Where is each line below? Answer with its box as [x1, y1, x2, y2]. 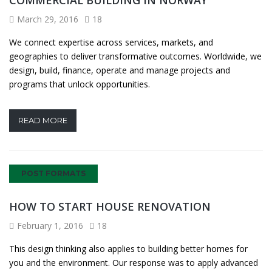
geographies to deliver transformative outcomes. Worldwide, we [9, 50, 262, 62]
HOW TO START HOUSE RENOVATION [9, 199, 211, 214]
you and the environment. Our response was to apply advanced [9, 256, 258, 268]
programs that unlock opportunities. [9, 78, 150, 90]
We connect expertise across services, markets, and [9, 36, 213, 48]
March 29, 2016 [17, 13, 78, 25]
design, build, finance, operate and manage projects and [9, 64, 230, 76]
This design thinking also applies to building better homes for [9, 242, 248, 254]
